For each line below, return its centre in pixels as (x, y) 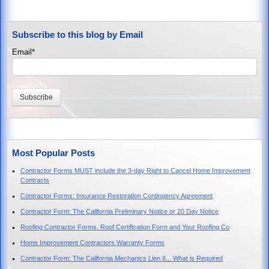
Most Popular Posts (53, 153)
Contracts (35, 180)
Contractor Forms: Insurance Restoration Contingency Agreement (116, 195)
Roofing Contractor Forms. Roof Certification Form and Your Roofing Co (125, 227)
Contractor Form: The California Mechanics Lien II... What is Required (122, 258)
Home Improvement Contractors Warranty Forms (92, 242)
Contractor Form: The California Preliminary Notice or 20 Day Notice (119, 211)
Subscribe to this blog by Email (77, 34)
